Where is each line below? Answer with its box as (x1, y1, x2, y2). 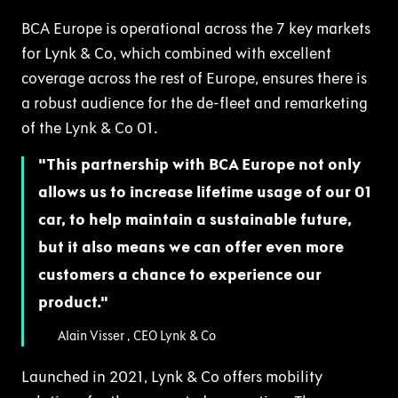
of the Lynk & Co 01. (21, 117, 158, 138)
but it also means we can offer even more (38, 236, 344, 257)
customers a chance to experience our (38, 264, 322, 284)
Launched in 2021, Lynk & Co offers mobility (21, 366, 322, 386)
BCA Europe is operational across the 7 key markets (21, 18, 370, 38)
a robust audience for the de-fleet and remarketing (21, 92, 368, 113)
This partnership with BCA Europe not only (46, 154, 361, 174)
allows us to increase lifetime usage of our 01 (38, 181, 372, 202)
